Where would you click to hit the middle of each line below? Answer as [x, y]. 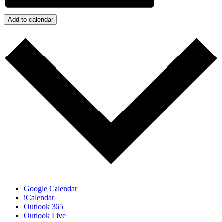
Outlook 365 [44, 207]
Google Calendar [51, 189]
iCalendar [39, 198]
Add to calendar [30, 19]
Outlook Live [45, 216]
